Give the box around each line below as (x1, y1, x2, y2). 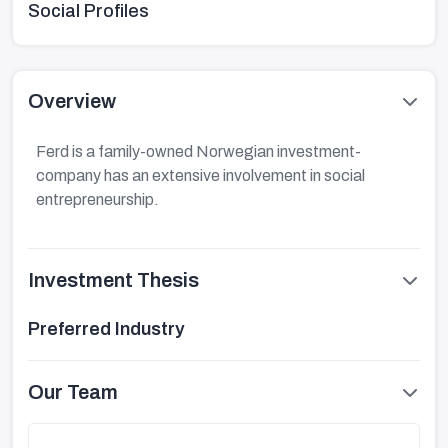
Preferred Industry (28, 319, 185, 339)
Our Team (28, 381, 118, 403)
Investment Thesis (28, 269, 199, 291)
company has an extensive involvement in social (36, 167, 365, 184)
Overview (28, 90, 116, 112)
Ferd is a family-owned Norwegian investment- (36, 143, 361, 160)
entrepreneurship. (36, 191, 159, 208)
